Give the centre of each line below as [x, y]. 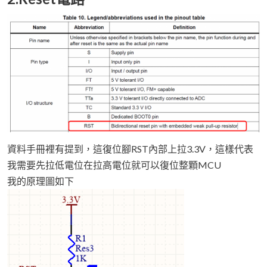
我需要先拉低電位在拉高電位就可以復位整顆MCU [114, 165]
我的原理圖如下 [41, 181]
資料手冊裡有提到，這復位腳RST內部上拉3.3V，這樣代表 [130, 149]
